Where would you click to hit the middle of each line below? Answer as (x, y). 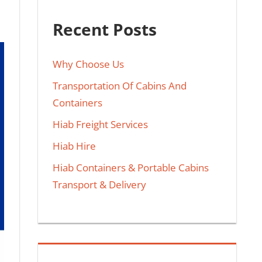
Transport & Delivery (100, 185)
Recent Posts (105, 29)
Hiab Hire (75, 146)
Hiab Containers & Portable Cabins (131, 168)
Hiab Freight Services (101, 125)
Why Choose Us (89, 64)
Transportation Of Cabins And (120, 86)
